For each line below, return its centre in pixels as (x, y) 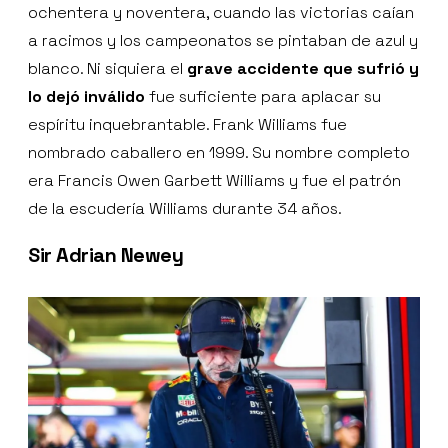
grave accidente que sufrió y (303, 69)
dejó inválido (95, 97)
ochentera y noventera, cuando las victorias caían (221, 13)
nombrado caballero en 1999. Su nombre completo (219, 153)
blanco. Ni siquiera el (107, 69)
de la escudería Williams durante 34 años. (185, 209)
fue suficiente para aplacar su (263, 97)
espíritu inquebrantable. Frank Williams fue (187, 125)
